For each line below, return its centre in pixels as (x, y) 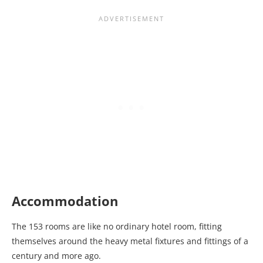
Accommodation (65, 200)
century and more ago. (58, 255)
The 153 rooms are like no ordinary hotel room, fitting (117, 226)
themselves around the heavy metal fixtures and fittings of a (130, 241)
